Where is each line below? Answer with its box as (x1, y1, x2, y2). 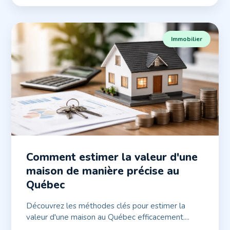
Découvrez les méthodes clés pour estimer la (26, 201, 186, 212)
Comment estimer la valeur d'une (26, 150, 198, 165)
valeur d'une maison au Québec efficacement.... (26, 212, 190, 223)
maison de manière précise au (26, 164, 180, 179)
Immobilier (170, 34, 202, 43)
